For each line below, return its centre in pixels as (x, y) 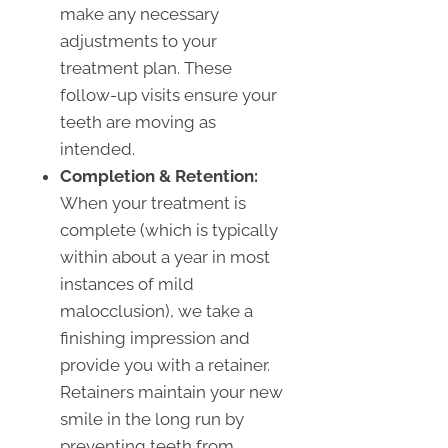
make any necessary (139, 13)
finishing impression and (155, 337)
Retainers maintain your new (171, 391)
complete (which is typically (169, 229)
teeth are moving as (138, 121)
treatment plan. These (146, 67)
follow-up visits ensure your (168, 94)
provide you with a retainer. (165, 364)
